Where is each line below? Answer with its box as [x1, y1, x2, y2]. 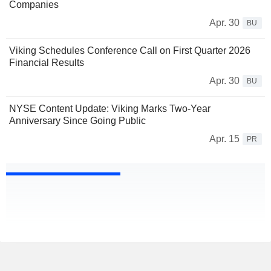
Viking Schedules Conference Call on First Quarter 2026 [9, 45, 250, 56]
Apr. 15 [209, 134, 240, 145]
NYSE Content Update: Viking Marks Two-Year [9, 103, 211, 114]
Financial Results [9, 57, 84, 68]
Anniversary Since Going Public [9, 116, 146, 126]
